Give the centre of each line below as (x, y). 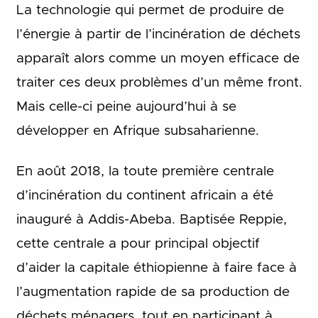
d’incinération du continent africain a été (144, 195)
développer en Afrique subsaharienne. (137, 131)
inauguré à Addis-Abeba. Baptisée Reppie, (151, 219)
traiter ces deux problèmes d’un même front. (159, 83)
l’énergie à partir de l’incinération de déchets (158, 35)
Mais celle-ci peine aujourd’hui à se (126, 107)
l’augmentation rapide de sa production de (153, 292)
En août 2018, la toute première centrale (145, 171)
